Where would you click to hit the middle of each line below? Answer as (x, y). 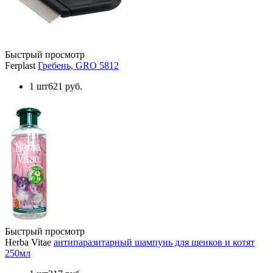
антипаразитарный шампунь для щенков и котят (154, 242)
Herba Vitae (28, 242)
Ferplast (20, 65)
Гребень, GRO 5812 (78, 65)
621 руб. (65, 86)
